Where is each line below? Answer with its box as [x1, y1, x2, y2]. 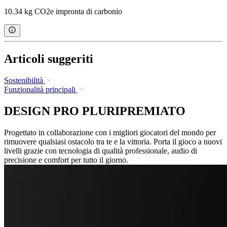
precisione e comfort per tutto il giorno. [4, 155, 128, 164]
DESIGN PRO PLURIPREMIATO [4, 104, 185, 118]
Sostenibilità [4, 75, 43, 85]
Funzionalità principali [4, 85, 75, 94]
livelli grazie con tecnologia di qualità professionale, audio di [4, 146, 197, 155]
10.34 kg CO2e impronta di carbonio [4, 7, 122, 16]
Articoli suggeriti [4, 52, 93, 66]
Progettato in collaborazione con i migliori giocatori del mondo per [4, 128, 216, 137]
